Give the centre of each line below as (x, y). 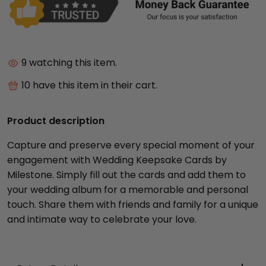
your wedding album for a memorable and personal (128, 189)
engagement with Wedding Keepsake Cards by (117, 160)
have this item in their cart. (95, 85)
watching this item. (77, 63)
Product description (56, 121)
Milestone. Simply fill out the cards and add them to (126, 175)
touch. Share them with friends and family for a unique (133, 204)
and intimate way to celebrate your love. (102, 219)
